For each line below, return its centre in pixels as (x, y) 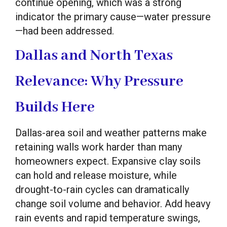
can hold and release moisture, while (96, 175)
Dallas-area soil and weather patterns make (111, 133)
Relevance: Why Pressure (99, 81)
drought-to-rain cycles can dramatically (102, 189)
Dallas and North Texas (94, 55)
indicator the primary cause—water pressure (113, 16)
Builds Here (55, 107)
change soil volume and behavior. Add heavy (113, 203)
